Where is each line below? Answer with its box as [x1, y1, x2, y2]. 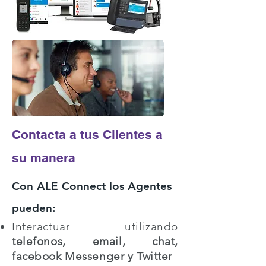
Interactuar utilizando [12, 220, 178, 233]
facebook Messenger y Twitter [12, 249, 172, 263]
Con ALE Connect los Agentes [12, 179, 172, 193]
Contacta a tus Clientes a [12, 127, 163, 142]
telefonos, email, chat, [12, 235, 178, 248]
